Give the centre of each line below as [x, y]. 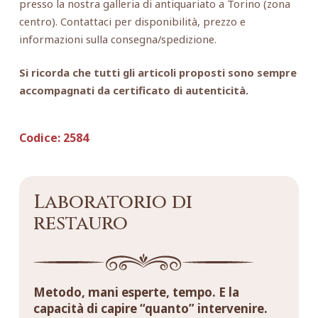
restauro [80, 224]
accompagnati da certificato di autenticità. [133, 90]
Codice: [39, 137]
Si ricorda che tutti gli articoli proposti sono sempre [158, 72]
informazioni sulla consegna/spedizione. [117, 39]
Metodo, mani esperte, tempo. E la [136, 292]
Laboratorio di [113, 203]
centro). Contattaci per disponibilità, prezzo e [132, 21]
